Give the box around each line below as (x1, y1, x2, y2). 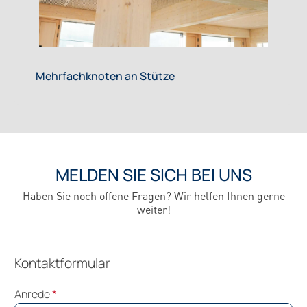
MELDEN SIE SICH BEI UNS (55, 163, 252, 186)
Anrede (14, 286, 52, 302)
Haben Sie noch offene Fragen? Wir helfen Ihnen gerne (22, 188, 285, 204)
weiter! (136, 202, 171, 217)
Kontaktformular (14, 254, 110, 273)
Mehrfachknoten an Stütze (36, 69, 175, 84)
